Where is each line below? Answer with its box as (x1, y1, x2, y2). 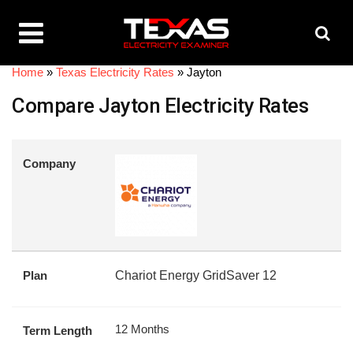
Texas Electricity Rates (56, 65, 174, 79)
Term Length (23, 324, 92, 337)
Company (23, 157, 76, 170)
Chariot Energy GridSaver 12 (115, 269, 277, 282)
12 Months (115, 322, 169, 336)
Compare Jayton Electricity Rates (12, 94, 308, 117)
